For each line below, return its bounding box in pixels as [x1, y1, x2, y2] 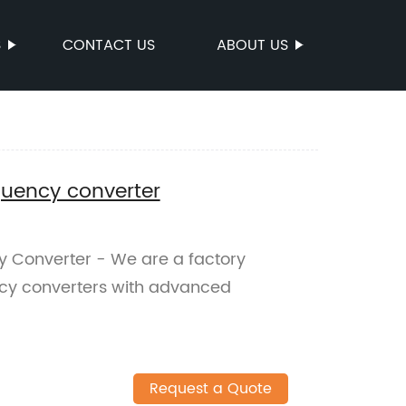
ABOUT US [217, 34, 288, 57]
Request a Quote [149, 377, 272, 401]
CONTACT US [63, 34, 155, 57]
